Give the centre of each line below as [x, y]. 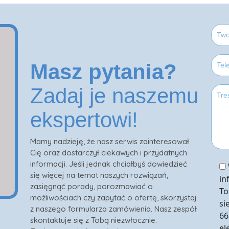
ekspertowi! [84, 120]
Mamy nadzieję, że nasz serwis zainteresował [110, 141]
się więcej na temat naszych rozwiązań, [99, 175]
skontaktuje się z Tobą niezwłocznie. [94, 220]
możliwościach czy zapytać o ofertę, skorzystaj [114, 198]
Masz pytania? [104, 72]
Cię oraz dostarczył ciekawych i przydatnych [109, 153]
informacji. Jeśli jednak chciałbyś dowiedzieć [109, 164]
